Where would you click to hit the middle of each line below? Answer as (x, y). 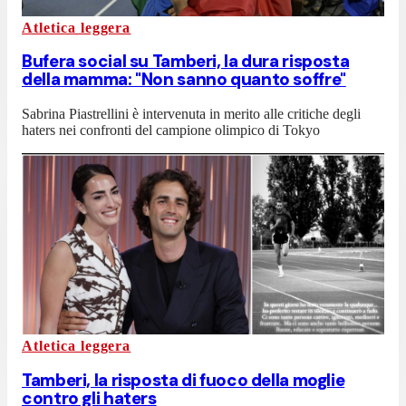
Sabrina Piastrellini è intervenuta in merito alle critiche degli (191, 114)
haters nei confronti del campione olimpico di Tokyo (171, 130)
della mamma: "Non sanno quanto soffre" (184, 80)
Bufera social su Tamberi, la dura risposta (186, 62)
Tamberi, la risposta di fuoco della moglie (184, 380)
